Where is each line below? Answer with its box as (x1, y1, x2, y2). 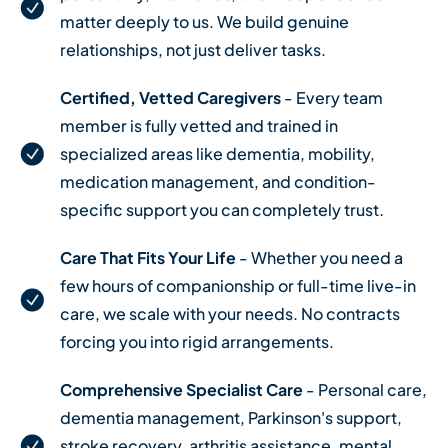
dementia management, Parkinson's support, (60, 406, 402, 428)
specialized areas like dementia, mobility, (60, 142, 375, 164)
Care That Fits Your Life (60, 246, 236, 268)
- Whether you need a (236, 246, 403, 268)
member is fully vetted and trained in (60, 114, 338, 136)
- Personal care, (303, 378, 427, 400)
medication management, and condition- (60, 170, 376, 192)
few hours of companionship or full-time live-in (60, 274, 416, 296)
